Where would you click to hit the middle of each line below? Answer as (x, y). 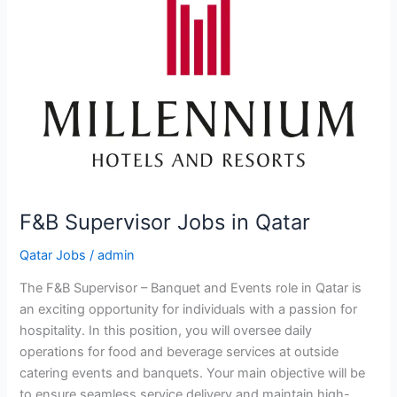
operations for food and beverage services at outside (179, 352)
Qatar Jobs (53, 255)
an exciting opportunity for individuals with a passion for (189, 310)
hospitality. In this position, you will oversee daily (166, 331)
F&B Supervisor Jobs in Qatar (165, 222)
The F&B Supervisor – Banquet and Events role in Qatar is (191, 288)
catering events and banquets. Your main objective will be (193, 374)
